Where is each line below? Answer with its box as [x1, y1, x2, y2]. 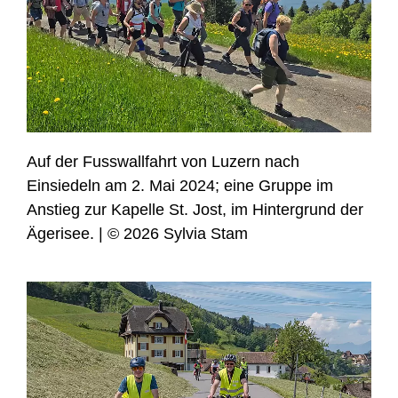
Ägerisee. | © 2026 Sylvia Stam [27, 225, 248, 243]
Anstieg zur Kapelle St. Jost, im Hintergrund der [27, 201, 363, 219]
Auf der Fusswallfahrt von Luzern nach [27, 153, 299, 171]
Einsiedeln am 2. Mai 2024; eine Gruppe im [27, 177, 333, 195]
